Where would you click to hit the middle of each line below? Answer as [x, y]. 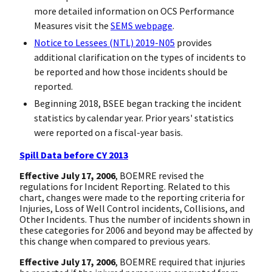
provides [193, 42]
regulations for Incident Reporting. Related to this [125, 186]
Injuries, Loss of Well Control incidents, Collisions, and [132, 208]
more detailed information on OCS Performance [134, 11]
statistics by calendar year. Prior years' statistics [134, 117]
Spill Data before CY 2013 [74, 155]
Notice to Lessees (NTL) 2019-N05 [104, 42]
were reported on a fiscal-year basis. [108, 132]
